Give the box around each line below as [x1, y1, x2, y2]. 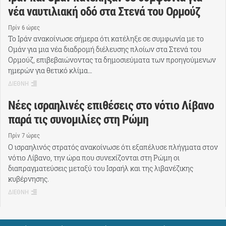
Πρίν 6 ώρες [8, 23, 40, 31]
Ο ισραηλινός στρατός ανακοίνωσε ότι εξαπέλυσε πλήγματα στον [8, 142, 218, 152]
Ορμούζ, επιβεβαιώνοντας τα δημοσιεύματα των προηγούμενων [8, 55, 216, 65]
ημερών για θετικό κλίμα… [8, 66, 92, 76]
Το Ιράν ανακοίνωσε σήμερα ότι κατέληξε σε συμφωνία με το [8, 34, 204, 44]
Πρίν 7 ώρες [8, 132, 40, 140]
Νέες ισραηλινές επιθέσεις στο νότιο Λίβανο [8, 98, 214, 113]
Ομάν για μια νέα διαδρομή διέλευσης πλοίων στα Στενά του [8, 44, 201, 54]
